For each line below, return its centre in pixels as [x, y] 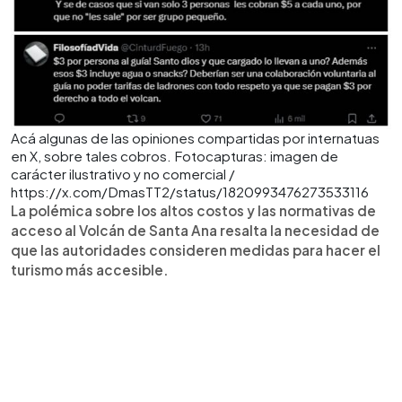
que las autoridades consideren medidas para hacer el [196, 249]
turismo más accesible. [90, 269]
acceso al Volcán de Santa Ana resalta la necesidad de [195, 230]
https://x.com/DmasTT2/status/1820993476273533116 [190, 191]
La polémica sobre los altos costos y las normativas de [193, 210]
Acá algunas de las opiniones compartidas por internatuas [195, 137]
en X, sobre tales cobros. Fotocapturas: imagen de [175, 155]
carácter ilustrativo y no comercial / [123, 173]
